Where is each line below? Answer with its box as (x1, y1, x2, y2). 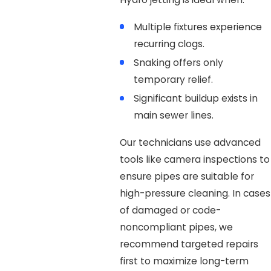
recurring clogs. (134, 37, 205, 50)
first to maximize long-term (119, 255, 249, 268)
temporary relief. (134, 73, 214, 87)
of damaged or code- (119, 204, 221, 217)
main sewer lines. (134, 109, 214, 122)
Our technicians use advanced (119, 136, 261, 149)
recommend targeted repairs (119, 238, 258, 251)
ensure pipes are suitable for (119, 170, 254, 183)
